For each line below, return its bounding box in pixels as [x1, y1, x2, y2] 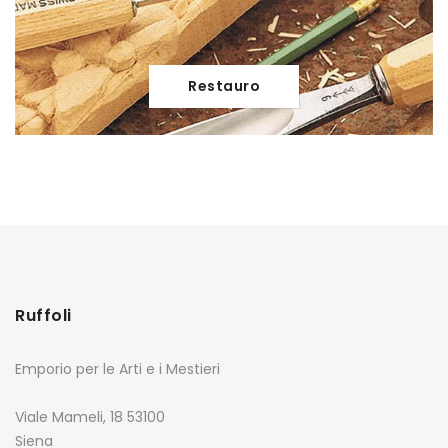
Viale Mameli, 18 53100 [15, 407, 165, 428]
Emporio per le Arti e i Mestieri [15, 359, 220, 380]
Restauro [188, 76, 260, 97]
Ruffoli [15, 304, 72, 328]
